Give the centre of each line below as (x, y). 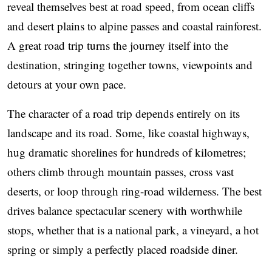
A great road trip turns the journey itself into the (118, 45)
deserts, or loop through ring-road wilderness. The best (134, 191)
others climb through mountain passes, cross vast (121, 171)
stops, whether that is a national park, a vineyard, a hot (133, 229)
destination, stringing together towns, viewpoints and (130, 64)
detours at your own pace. (67, 84)
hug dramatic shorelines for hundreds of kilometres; (127, 152)
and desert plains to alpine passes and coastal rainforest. (134, 25)
